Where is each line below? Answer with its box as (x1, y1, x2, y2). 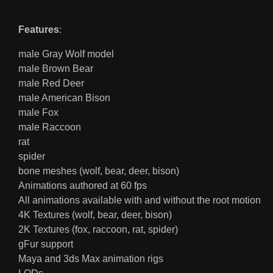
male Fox (18, 107, 58, 118)
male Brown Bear (18, 63, 93, 74)
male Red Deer (18, 78, 84, 89)
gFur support (18, 239, 73, 250)
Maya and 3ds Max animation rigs (18, 253, 163, 264)
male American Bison (18, 93, 110, 104)
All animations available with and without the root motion (18, 195, 261, 206)
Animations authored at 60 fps (18, 180, 147, 191)
